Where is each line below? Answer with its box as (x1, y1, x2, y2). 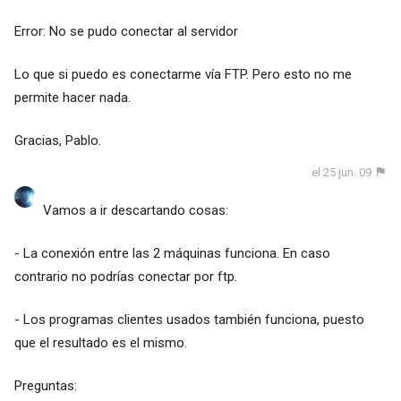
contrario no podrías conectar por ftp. (13, 269, 237, 286)
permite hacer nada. (13, 89, 131, 106)
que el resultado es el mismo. (13, 335, 187, 352)
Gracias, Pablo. (13, 132, 101, 149)
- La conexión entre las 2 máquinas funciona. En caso (13, 245, 330, 262)
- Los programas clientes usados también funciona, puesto (13, 311, 364, 328)
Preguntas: (13, 378, 77, 395)
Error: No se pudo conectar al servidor (13, 22, 238, 39)
